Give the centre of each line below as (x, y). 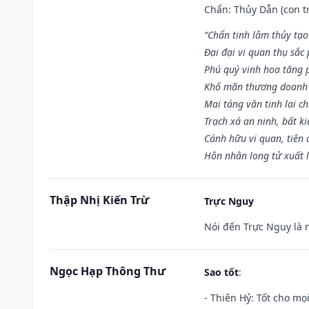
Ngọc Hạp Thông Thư (108, 271)
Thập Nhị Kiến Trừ (99, 200)
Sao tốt (221, 272)
